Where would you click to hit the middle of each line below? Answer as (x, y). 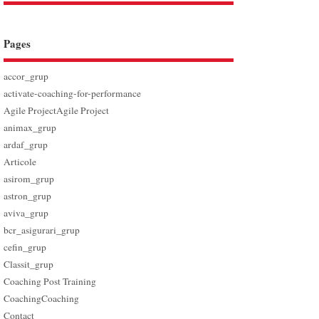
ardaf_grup (26, 144)
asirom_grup (29, 178)
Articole (20, 161)
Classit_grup (29, 264)
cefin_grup (25, 247)
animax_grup (30, 127)
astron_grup (28, 195)
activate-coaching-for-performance (73, 93)
